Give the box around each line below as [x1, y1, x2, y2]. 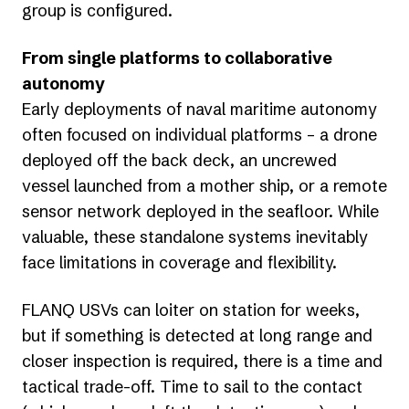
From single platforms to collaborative [22, 47, 332, 68]
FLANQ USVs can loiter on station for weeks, [22, 299, 360, 320]
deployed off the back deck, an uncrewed [22, 149, 337, 171]
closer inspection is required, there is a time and [22, 350, 383, 372]
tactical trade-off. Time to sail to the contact [22, 375, 362, 397]
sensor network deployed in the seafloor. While [22, 200, 379, 222]
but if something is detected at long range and [22, 324, 372, 346]
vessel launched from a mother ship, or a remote [22, 174, 387, 196]
